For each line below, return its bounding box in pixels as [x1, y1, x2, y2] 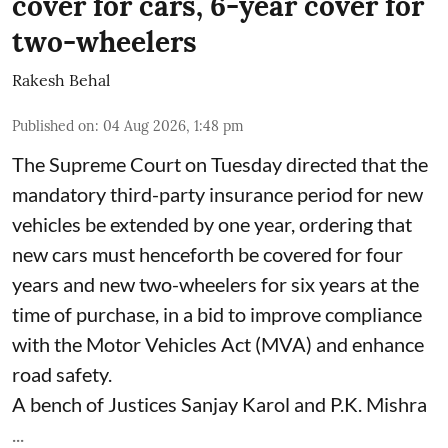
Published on [12, 116, 95, 135]
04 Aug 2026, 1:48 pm [103, 116, 244, 135]
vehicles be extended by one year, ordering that [12, 211, 412, 236]
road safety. [12, 361, 112, 386]
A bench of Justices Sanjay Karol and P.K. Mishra [12, 391, 427, 416]
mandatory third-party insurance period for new [12, 181, 423, 206]
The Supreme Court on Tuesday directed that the [12, 151, 428, 176]
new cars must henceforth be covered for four [12, 241, 403, 266]
